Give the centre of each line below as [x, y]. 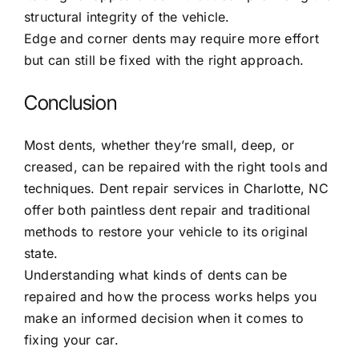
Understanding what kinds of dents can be [156, 274]
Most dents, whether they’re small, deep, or [159, 145]
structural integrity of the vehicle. [127, 16]
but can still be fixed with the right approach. [164, 60]
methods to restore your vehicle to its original [166, 231]
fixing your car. [71, 339]
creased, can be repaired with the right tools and [176, 166]
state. [41, 253]
